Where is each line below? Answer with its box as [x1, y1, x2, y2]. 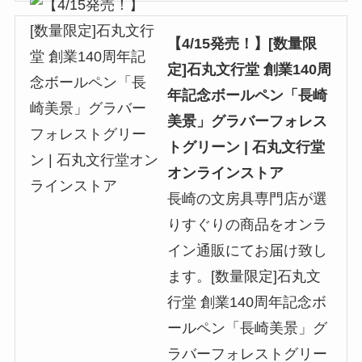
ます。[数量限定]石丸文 [166, 268, 321, 285]
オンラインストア [166, 165, 284, 182]
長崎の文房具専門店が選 [166, 191, 327, 208]
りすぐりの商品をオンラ [166, 217, 327, 234]
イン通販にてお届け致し [166, 242, 327, 259]
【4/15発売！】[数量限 [166, 36, 317, 53]
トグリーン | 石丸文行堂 [166, 139, 325, 156]
